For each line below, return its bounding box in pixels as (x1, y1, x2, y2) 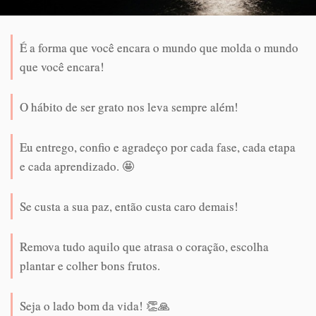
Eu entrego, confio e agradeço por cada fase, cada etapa (20, 138, 296, 155)
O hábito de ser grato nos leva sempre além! (20, 98, 238, 115)
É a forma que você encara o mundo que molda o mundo (20, 39, 298, 56)
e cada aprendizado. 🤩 (20, 157, 134, 174)
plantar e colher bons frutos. (20, 257, 160, 274)
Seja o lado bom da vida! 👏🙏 (20, 297, 170, 314)
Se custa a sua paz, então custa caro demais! (20, 197, 238, 214)
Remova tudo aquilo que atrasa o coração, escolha (20, 238, 269, 255)
